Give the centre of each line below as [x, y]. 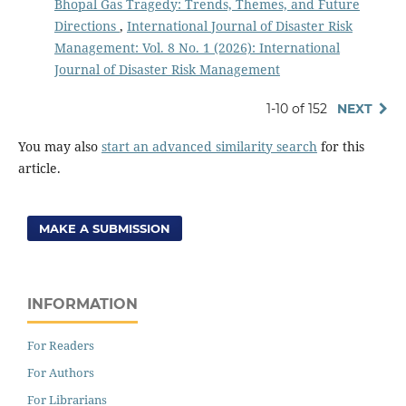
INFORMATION [82, 304]
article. [39, 168]
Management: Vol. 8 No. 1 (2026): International [197, 48]
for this [340, 146]
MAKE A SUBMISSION [105, 228]
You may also [59, 146]
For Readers [61, 346]
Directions [87, 26]
